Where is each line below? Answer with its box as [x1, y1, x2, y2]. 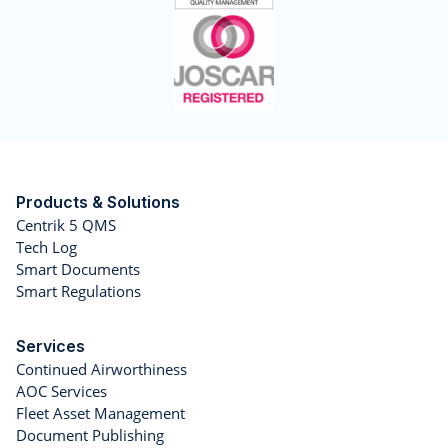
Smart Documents [16, 259, 140, 280]
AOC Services [16, 381, 107, 402]
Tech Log [16, 237, 77, 258]
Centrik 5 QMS [16, 215, 116, 236]
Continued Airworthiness [16, 359, 187, 380]
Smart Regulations [16, 281, 141, 302]
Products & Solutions [16, 192, 180, 213]
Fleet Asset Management [16, 403, 185, 424]
